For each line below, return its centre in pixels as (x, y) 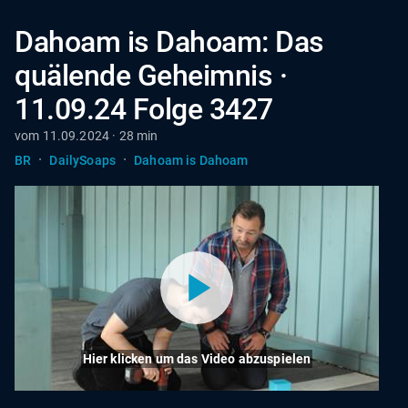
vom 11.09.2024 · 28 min (87, 136)
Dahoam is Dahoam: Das (169, 42)
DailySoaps (82, 160)
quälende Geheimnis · (151, 76)
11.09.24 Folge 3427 (144, 109)
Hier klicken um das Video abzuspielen (197, 358)
